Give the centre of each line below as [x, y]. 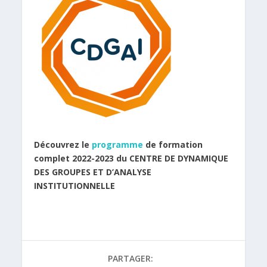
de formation [173, 145]
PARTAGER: [131, 259]
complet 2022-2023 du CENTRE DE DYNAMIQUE [131, 159]
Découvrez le [63, 145]
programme [118, 145]
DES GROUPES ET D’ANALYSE [93, 172]
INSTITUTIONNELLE [75, 186]
